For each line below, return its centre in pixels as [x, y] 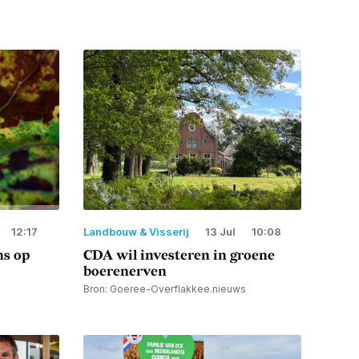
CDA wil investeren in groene [179, 255]
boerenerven [125, 271]
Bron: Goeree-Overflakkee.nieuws [164, 288]
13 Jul [220, 231]
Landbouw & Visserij [136, 231]
